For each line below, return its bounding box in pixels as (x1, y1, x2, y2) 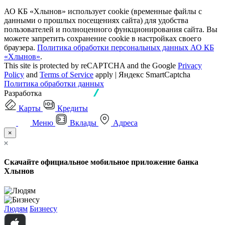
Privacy (178, 61, 202, 70)
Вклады (70, 118, 96, 127)
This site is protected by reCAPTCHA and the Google (4, 61, 178, 70)
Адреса (113, 118, 138, 127)
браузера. (4, 43, 37, 52)
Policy (4, 70, 24, 79)
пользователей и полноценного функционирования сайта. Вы (4, 25, 217, 34)
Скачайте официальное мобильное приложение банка (4, 158, 198, 167)
